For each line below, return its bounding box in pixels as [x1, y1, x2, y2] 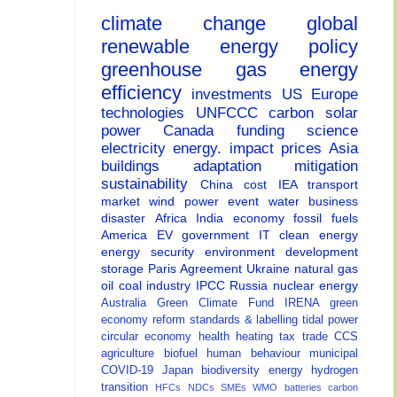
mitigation [294, 158, 358, 175]
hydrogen [311, 364, 358, 378]
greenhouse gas [101, 58, 300, 82]
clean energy [279, 228, 359, 243]
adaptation [192, 158, 294, 175]
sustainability [101, 175, 200, 193]
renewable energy [101, 35, 308, 58]
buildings [101, 158, 193, 175]
